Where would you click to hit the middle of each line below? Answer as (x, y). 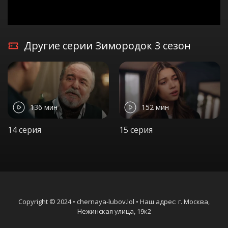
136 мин (44, 107)
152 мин (155, 107)
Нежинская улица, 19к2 (114, 211)
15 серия (136, 130)
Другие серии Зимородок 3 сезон (107, 46)
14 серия (24, 130)
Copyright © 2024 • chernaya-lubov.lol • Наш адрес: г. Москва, (114, 201)
